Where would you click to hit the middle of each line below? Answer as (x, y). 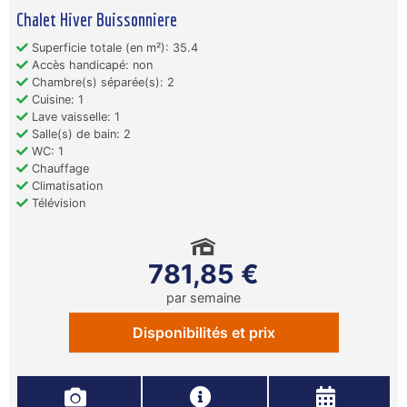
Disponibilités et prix (203, 333)
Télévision (57, 203)
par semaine (203, 298)
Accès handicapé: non (90, 65)
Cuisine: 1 (56, 99)
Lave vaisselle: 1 (74, 117)
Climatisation (65, 186)
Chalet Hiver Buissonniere (97, 19)
